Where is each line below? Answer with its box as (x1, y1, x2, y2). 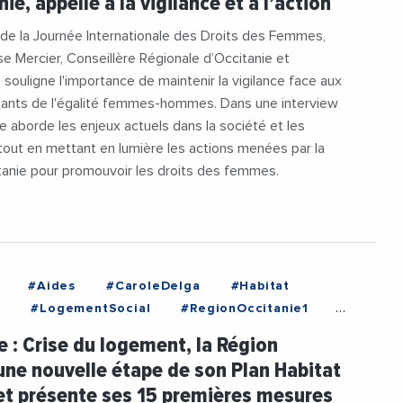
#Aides (28, 279, 76, 292)
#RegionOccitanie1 (181, 301, 309, 315)
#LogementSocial (31, 301, 151, 315)
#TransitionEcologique (38, 324, 192, 337)
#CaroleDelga (106, 279, 201, 292)
